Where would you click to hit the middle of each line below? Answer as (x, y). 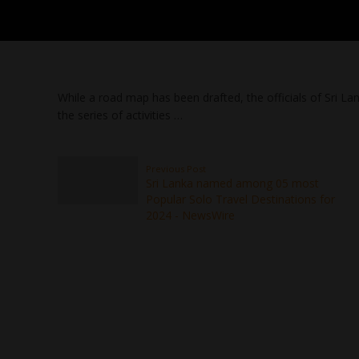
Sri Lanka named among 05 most (232, 183)
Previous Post (176, 169)
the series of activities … (120, 115)
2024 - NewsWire (190, 215)
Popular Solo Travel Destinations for (240, 199)
